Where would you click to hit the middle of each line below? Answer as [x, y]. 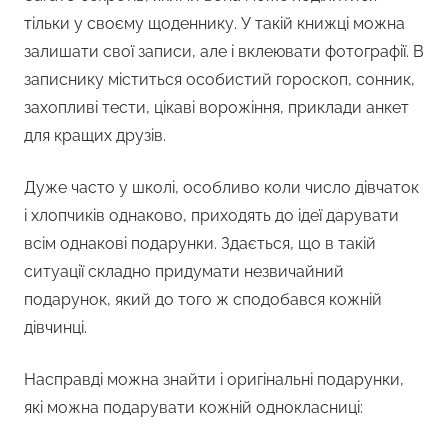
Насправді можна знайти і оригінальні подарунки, [214, 380]
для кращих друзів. [95, 136]
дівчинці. [55, 328]
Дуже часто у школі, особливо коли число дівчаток [221, 188]
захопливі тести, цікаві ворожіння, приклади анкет [216, 108]
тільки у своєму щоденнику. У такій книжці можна [214, 24]
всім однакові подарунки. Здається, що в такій [200, 244]
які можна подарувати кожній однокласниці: [193, 408]
